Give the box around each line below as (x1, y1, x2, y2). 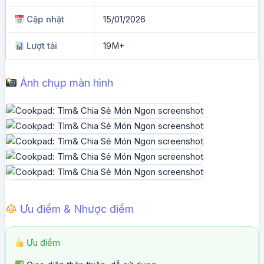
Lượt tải (24, 41, 58, 52)
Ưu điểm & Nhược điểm (17, 203, 134, 216)
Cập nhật (24, 14, 65, 25)
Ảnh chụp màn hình (17, 77, 114, 90)
